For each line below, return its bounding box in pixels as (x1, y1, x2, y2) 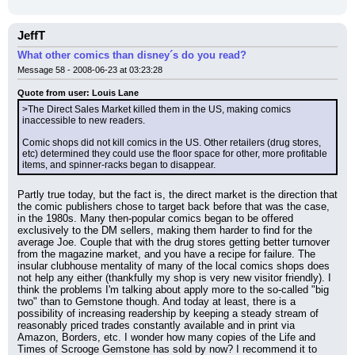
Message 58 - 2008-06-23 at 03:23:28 (17, 65, 162, 74)
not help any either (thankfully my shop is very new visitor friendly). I (17, 272, 331, 284)
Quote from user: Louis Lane (17, 88, 139, 97)
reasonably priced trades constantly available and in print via (17, 319, 295, 331)
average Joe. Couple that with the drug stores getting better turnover (17, 236, 330, 248)
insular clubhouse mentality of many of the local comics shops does (17, 260, 330, 272)
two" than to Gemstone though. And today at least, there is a (17, 296, 296, 307)
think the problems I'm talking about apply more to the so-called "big (17, 284, 329, 296)
